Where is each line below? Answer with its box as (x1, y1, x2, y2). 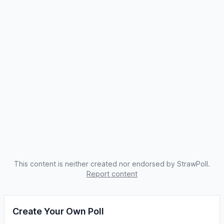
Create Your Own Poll (12, 206, 104, 216)
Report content (86, 169, 137, 178)
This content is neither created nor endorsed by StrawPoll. (14, 159, 210, 168)
